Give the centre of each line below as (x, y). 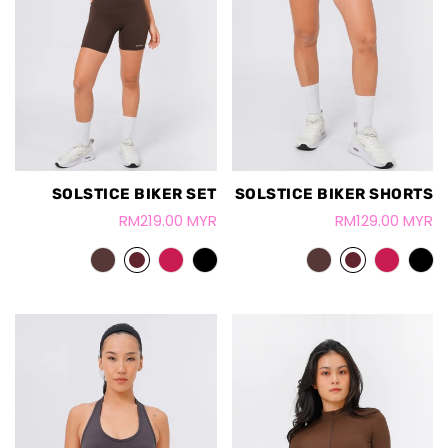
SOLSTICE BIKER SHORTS (333, 193)
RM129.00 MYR (384, 220)
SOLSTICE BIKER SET (134, 193)
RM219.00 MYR (167, 220)
